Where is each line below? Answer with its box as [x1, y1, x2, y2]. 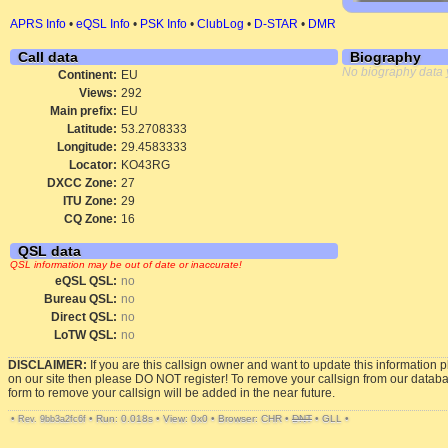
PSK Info [140, 17, 187, 31]
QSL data [18, 243, 81, 259]
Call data [18, 49, 78, 65]
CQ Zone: [64, 212, 117, 226]
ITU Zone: [63, 194, 117, 208]
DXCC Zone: [47, 176, 117, 190]
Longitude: [57, 140, 117, 154]
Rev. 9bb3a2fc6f [18, 414, 86, 424]
